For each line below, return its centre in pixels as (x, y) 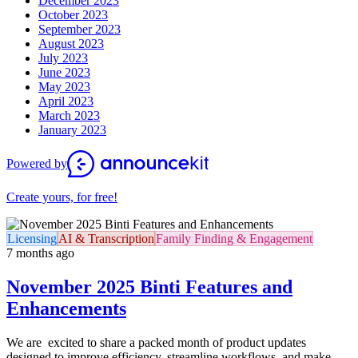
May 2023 (64, 87)
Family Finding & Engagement (234, 239)
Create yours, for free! (62, 197)
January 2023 (72, 130)
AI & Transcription (106, 239)
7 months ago (40, 253)
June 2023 (64, 73)
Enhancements (66, 309)
